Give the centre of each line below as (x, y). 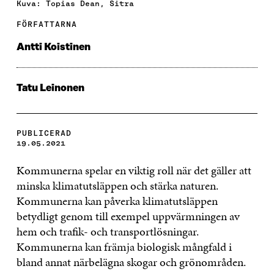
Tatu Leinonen (50, 88)
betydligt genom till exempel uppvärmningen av (128, 216)
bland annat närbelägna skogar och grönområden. (131, 262)
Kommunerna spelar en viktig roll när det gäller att (134, 170)
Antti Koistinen (53, 47)
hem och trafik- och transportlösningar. (107, 231)
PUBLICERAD (44, 133)
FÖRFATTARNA (46, 24)
